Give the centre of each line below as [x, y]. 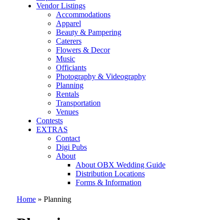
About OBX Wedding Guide [120, 165]
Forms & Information [108, 183]
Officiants [71, 68]
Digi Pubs [71, 147]
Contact [68, 138]
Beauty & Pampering [88, 32]
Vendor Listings [61, 6]
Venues [67, 112]
